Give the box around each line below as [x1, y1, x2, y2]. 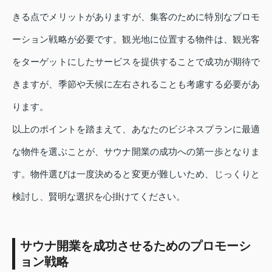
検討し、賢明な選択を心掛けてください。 [12, 191, 185, 202]
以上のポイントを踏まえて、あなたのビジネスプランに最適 [12, 123, 260, 134]
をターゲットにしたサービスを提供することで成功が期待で [12, 56, 260, 67]
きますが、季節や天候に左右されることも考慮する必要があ [12, 78, 260, 89]
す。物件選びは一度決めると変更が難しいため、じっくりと [12, 168, 260, 179]
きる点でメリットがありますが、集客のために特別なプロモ [12, 11, 260, 22]
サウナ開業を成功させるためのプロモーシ [20, 239, 251, 253]
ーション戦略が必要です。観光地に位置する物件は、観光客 [12, 33, 260, 44]
